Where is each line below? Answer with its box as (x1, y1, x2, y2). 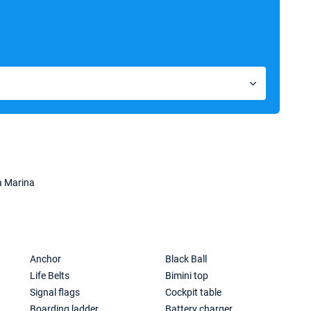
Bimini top (165, 270, 209, 281)
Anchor (30, 253, 62, 264)
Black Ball (165, 253, 208, 264)
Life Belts (30, 270, 70, 281)
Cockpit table (165, 287, 222, 298)
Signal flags (30, 287, 81, 298)
